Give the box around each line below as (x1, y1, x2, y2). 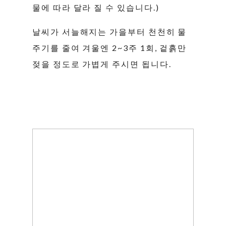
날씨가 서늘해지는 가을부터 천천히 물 (32, 26, 187, 36)
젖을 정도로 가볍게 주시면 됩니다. (32, 59, 174, 69)
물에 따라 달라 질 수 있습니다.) (32, 2, 162, 12)
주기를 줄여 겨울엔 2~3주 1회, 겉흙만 (32, 42, 187, 52)
